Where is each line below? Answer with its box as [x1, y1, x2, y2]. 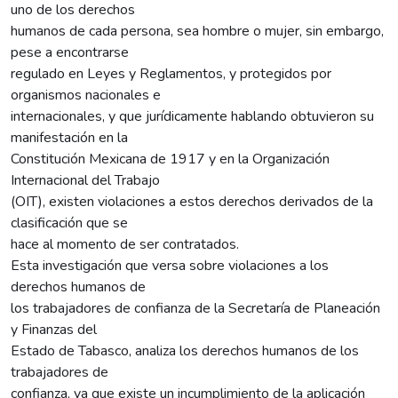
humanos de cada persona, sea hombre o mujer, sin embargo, [11, 20, 384, 41]
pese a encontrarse [11, 42, 129, 62]
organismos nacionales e [11, 84, 161, 105]
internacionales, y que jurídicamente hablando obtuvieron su [11, 106, 374, 126]
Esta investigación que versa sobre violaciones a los [11, 255, 329, 275]
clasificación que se [11, 212, 128, 233]
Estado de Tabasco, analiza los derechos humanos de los [11, 340, 359, 361]
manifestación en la [11, 127, 128, 147]
